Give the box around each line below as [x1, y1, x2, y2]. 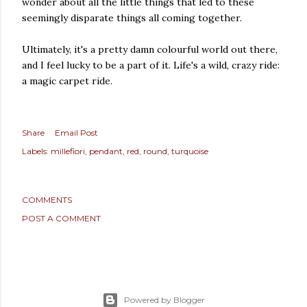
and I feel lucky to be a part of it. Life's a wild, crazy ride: [22, 58, 280, 71]
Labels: [22, 145, 49, 156]
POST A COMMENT [22, 212, 101, 223]
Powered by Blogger [124, 295, 205, 305]
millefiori [51, 145, 85, 156]
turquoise [171, 145, 208, 156]
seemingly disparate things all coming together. [22, 11, 242, 24]
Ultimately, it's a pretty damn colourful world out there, [22, 42, 278, 56]
